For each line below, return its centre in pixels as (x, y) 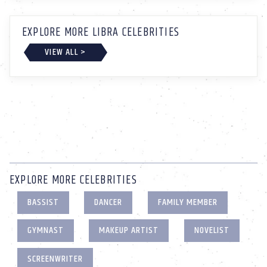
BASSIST (43, 202)
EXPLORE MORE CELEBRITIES (73, 180)
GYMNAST (45, 231)
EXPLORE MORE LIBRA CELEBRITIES (101, 33)
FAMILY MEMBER (187, 202)
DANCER (108, 202)
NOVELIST (212, 231)
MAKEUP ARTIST (129, 231)
